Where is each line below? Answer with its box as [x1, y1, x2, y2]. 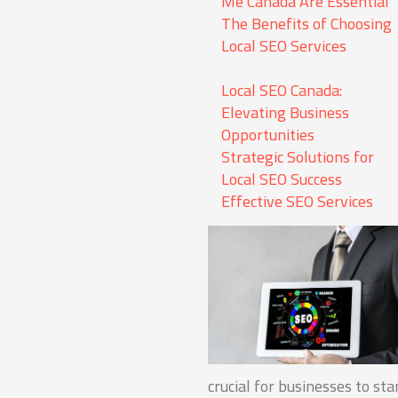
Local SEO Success [221, 164, 343, 195]
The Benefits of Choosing [221, 9, 393, 39]
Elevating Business [221, 98, 350, 128]
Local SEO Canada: [221, 76, 343, 106]
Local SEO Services [221, 31, 347, 61]
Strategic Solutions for [221, 142, 375, 172]
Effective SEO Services [221, 187, 374, 217]
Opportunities [221, 120, 315, 150]
